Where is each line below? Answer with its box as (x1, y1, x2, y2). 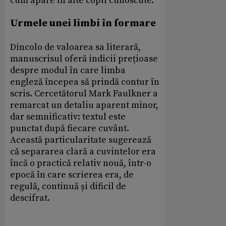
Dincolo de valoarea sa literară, (10, 41, 141, 53)
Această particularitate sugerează (10, 134, 151, 146)
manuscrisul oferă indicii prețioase (10, 52, 158, 65)
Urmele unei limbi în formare (10, 17, 156, 30)
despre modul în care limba (10, 64, 126, 76)
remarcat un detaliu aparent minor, (10, 99, 158, 111)
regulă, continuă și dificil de (10, 180, 126, 192)
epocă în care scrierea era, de (10, 168, 134, 181)
